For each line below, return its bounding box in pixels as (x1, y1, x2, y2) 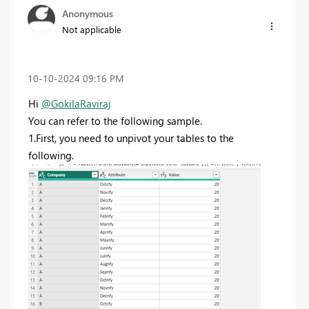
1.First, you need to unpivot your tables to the (28, 131, 234, 146)
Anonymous (62, 6, 113, 20)
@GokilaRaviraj (41, 97, 111, 111)
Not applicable (62, 23, 121, 35)
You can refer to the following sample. (28, 114, 202, 128)
